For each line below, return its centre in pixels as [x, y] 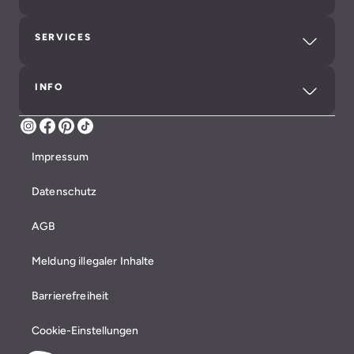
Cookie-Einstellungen [85, 330]
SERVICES [63, 37]
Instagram [64, 131]
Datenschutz [64, 191]
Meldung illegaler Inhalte [93, 260]
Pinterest [100, 131]
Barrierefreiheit [70, 295]
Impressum [60, 156]
